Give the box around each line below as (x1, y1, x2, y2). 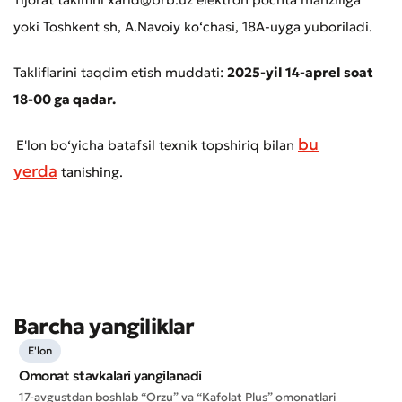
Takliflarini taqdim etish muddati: (13, 64, 227, 82)
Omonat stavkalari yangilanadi (19, 367, 202, 385)
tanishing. (57, 163, 123, 181)
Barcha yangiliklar (13, 313, 195, 341)
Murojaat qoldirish (36, 275, 187, 297)
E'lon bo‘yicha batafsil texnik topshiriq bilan (16, 136, 298, 154)
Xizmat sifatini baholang (36, 304, 239, 327)
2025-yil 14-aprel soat (227, 64, 373, 82)
